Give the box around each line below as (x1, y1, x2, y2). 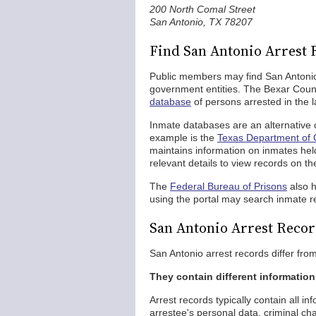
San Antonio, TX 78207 (150, 16, 253, 28)
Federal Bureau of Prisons (170, 181, 287, 192)
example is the (150, 132, 217, 143)
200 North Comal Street (150, 4, 255, 15)
